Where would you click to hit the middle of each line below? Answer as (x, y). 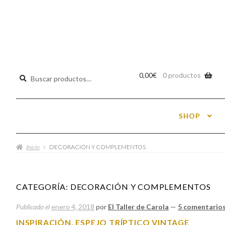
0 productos (182, 75)
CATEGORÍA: (43, 187)
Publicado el (34, 207)
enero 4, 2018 (73, 207)
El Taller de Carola (138, 207)
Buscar (30, 74)
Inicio (33, 147)
